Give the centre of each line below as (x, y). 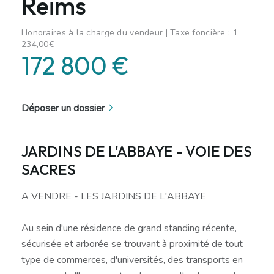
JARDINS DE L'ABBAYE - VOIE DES (137, 151)
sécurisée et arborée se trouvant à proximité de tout (132, 244)
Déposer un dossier (63, 108)
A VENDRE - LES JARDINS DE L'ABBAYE (114, 196)
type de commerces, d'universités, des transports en (132, 260)
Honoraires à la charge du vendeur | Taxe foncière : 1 (130, 32)
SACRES (49, 169)
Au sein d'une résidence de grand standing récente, (129, 228)
